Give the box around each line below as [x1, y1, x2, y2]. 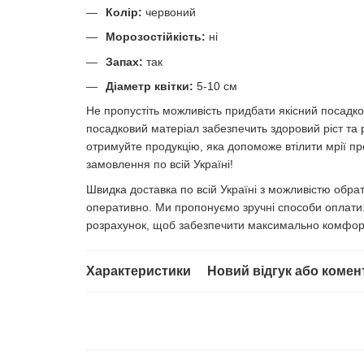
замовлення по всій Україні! [85, 158, 233, 171]
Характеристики [85, 263, 191, 278]
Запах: [105, 54, 143, 68]
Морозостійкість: [105, 30, 206, 44]
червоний [141, 5, 196, 19]
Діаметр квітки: [105, 79, 193, 93]
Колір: [105, 5, 142, 19]
